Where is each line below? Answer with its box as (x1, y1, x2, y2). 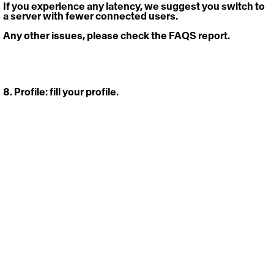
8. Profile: (3, 85, 50, 98)
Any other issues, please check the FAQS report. (3, 29, 230, 42)
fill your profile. (50, 85, 120, 98)
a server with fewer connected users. (3, 9, 178, 22)
